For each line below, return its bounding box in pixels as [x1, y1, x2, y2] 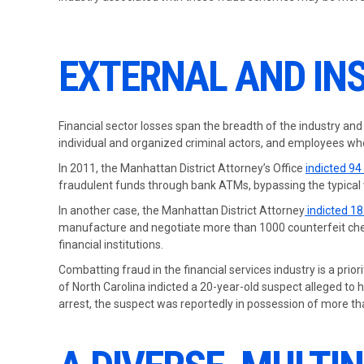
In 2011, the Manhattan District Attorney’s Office [58, 162, 305, 175]
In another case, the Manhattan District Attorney [58, 204, 305, 217]
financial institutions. [58, 238, 163, 251]
